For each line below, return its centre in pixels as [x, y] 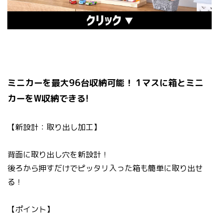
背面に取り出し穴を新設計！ [58, 155]
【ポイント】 [31, 209]
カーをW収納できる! [48, 99]
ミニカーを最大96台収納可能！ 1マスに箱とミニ [105, 83]
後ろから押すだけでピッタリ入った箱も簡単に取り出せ [105, 168]
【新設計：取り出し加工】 [54, 127]
